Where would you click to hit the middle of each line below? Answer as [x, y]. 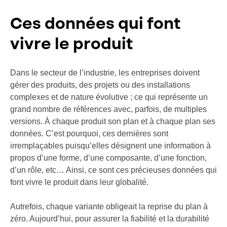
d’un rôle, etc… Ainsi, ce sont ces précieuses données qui [113, 170]
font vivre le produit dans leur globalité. [79, 182]
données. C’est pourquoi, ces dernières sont [89, 134]
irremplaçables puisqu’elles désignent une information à [110, 146]
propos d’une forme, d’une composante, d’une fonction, [108, 158]
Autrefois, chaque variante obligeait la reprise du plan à [109, 206]
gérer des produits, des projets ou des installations [100, 85]
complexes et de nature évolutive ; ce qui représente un [109, 97]
